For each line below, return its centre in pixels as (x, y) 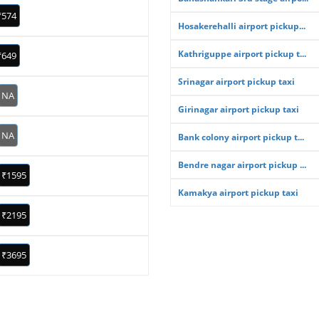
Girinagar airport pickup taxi (239, 109)
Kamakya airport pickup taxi (238, 193)
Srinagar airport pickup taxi (236, 82)
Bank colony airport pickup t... (241, 137)
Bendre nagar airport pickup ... (242, 165)
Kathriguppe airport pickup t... (242, 54)
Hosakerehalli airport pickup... (242, 26)
